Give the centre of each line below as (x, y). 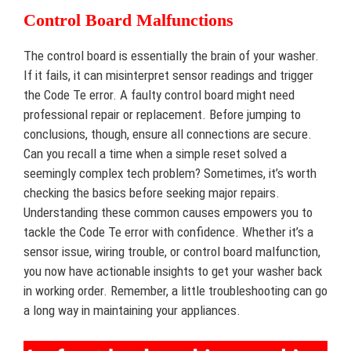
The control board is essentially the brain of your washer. (171, 56)
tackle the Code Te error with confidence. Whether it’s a (168, 232)
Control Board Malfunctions (128, 20)
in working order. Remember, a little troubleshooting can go (175, 291)
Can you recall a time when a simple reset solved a (155, 154)
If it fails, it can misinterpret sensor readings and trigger (168, 75)
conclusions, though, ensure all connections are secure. (168, 134)
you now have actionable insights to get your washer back (173, 271)
